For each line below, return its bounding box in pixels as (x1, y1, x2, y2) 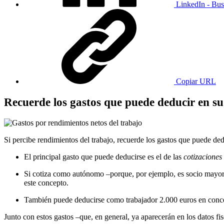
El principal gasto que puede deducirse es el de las (24, 152, 183, 161)
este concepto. (24, 178, 70, 187)
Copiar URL (176, 77, 216, 86)
